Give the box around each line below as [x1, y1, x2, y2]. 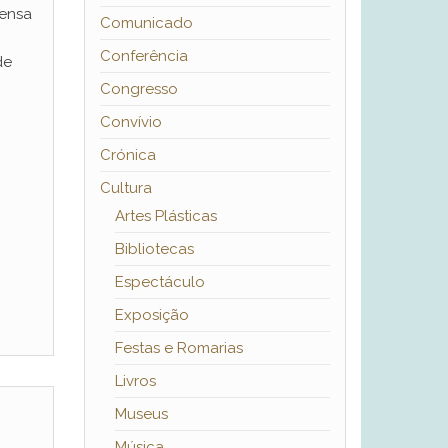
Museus [114, 405, 168, 424]
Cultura [99, 179, 152, 198]
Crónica [99, 146, 156, 165]
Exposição [114, 306, 189, 325]
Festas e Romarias [114, 339, 243, 358]
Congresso [99, 80, 178, 99]
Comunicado [99, 14, 193, 33]
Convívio [99, 113, 162, 132]
